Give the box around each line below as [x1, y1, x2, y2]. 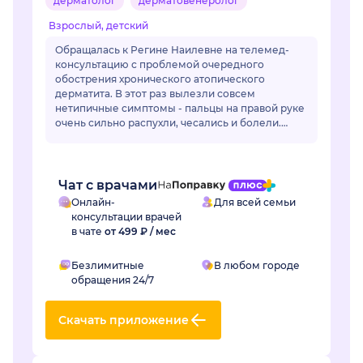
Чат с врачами [58, 177, 157, 194]
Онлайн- [71, 196, 115, 209]
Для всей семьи [214, 196, 296, 209]
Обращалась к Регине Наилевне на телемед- [55, 44, 289, 57]
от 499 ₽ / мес [105, 225, 176, 238]
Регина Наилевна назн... [55, 146, 180, 159]
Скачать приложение [58, 313, 189, 328]
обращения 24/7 [71, 274, 154, 287]
